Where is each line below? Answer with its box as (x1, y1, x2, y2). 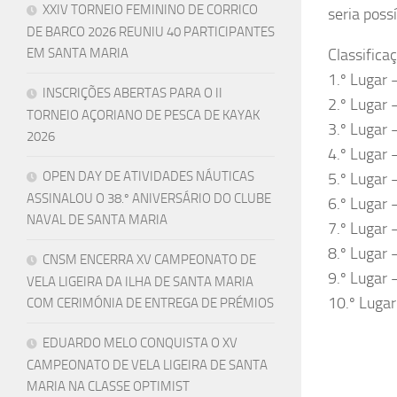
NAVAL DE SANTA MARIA (27, 211, 167, 228)
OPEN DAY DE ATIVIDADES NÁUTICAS (43, 167, 254, 184)
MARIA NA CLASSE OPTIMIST (27, 378, 190, 394)
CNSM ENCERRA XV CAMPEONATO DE (43, 251, 256, 268)
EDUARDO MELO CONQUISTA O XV (43, 334, 237, 351)
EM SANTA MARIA (27, 44, 128, 61)
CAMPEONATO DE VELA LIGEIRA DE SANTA (27, 356, 268, 373)
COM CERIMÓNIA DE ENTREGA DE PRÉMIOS (27, 294, 274, 311)
